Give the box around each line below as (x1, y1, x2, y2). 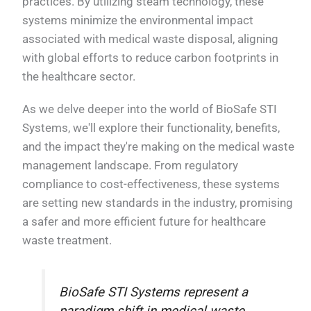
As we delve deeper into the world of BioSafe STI (22, 102, 278, 117)
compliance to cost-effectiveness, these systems (22, 177, 280, 192)
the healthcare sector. (22, 69, 136, 83)
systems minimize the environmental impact (22, 12, 254, 27)
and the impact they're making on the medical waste (22, 140, 295, 154)
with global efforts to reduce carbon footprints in (22, 50, 279, 65)
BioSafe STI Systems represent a (59, 285, 249, 301)
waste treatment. (22, 233, 112, 248)
